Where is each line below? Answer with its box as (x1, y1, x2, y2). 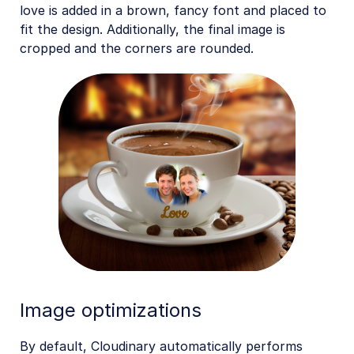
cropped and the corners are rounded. (20, 40, 254, 56)
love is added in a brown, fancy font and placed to (20, 2, 326, 18)
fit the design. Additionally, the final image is (20, 21, 285, 37)
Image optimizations (20, 298, 201, 322)
